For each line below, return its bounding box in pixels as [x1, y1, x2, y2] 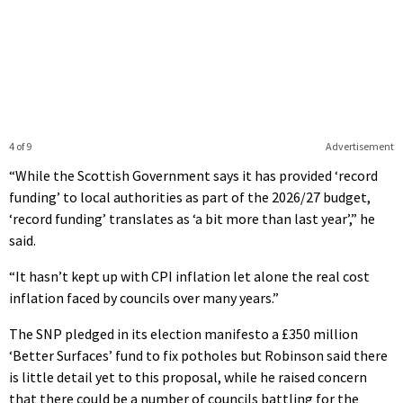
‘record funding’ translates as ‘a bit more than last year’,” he [9, 210, 375, 228]
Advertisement [325, 139, 394, 154]
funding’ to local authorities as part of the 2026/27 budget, [9, 188, 371, 207]
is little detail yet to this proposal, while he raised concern [9, 368, 367, 387]
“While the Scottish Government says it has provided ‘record [9, 166, 378, 185]
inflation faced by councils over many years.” [9, 289, 279, 308]
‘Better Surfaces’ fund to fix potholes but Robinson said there [9, 346, 388, 365]
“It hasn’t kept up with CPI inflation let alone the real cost [9, 267, 370, 286]
